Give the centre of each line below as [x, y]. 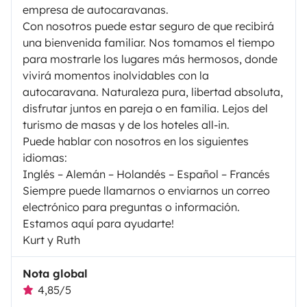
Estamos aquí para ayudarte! [98, 223]
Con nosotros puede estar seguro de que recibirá [148, 26]
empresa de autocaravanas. [96, 9]
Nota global [55, 273]
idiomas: [45, 157]
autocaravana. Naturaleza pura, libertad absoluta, [153, 91]
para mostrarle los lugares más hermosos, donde [150, 59]
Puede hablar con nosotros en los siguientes [136, 141]
